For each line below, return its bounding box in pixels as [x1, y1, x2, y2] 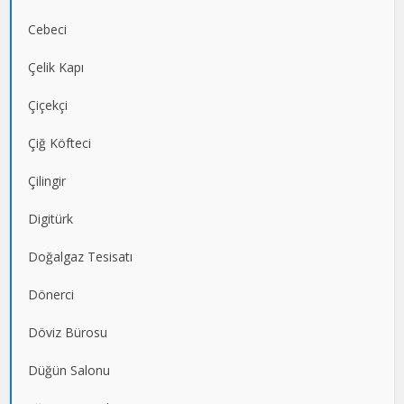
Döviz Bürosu [28, 324, 108, 342]
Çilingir [28, 172, 67, 190]
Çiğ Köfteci [28, 134, 92, 152]
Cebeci [28, 21, 68, 39]
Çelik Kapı [28, 59, 85, 77]
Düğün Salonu [28, 362, 111, 380]
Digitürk [28, 210, 74, 228]
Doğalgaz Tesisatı [28, 248, 133, 266]
